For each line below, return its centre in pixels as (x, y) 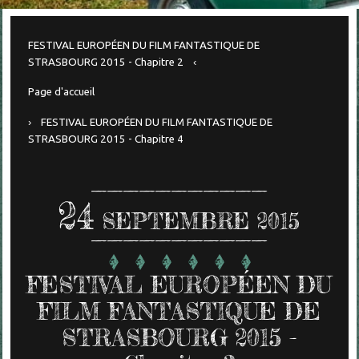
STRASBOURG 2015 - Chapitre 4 (105, 139)
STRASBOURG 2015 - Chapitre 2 (105, 62)
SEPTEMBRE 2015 (201, 222)
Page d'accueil (61, 92)
